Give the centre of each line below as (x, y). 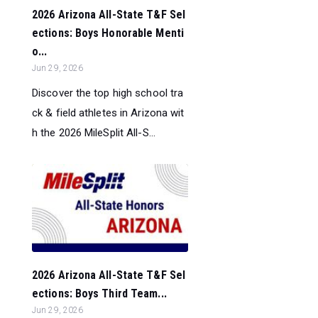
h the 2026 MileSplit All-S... (94, 132)
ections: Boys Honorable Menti (108, 33)
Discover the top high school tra (108, 93)
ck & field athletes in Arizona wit (108, 113)
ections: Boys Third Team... (99, 294)
